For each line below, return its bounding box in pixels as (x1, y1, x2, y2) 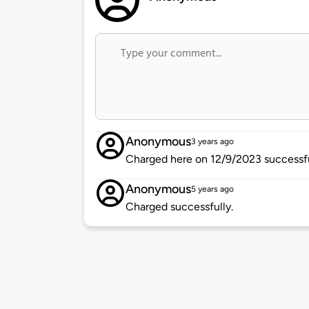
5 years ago (191, 184, 234, 195)
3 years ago (191, 137, 234, 147)
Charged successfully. (126, 200, 233, 214)
